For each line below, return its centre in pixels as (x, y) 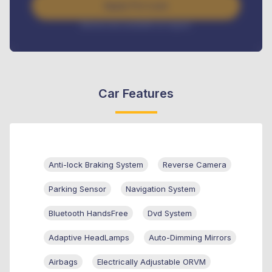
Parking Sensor (77, 189)
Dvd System (170, 213)
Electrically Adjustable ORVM (151, 262)
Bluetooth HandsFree (88, 213)
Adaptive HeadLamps (89, 238)
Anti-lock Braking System (96, 165)
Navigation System (161, 189)
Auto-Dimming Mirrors (190, 238)
